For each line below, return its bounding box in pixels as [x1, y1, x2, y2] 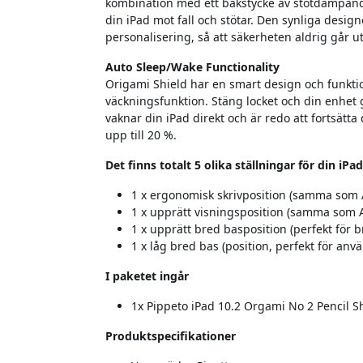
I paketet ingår [105, 268, 189, 284]
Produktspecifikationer [105, 328, 236, 344]
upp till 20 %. [105, 127, 177, 143]
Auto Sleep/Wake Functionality [105, 59, 280, 75]
